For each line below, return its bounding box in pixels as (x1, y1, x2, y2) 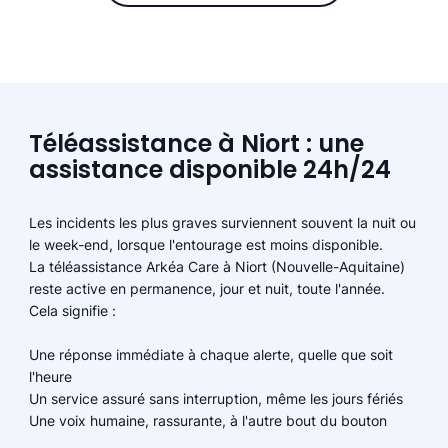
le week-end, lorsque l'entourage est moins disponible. (28, 236, 383, 254)
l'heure (28, 368, 72, 386)
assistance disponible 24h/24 (29, 153, 392, 187)
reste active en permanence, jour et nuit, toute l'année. (28, 280, 385, 298)
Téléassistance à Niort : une (29, 127, 365, 161)
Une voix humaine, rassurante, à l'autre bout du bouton (28, 412, 387, 430)
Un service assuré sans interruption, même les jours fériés (28, 390, 403, 408)
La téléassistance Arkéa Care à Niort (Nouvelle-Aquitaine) (28, 258, 405, 276)
